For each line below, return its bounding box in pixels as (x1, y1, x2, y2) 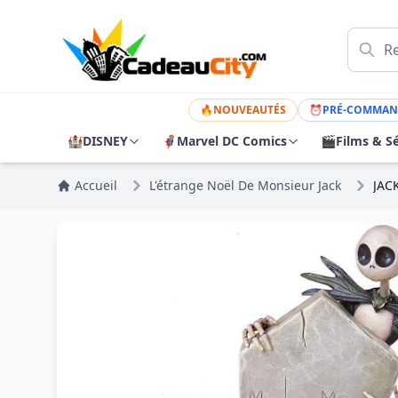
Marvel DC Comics (177, 132, 287, 149)
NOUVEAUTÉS (213, 102, 287, 117)
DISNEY (83, 132, 128, 149)
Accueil (75, 177, 117, 194)
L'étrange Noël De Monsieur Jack (149, 177, 341, 194)
